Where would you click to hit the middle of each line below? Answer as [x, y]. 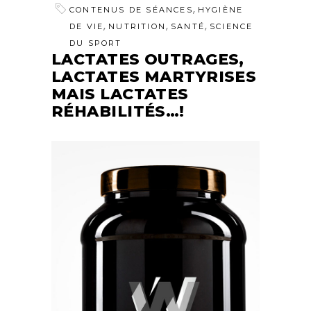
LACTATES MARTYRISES [154, 76]
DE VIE [87, 26]
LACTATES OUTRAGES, [148, 59]
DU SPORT [96, 43]
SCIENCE [232, 26]
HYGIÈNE [220, 9]
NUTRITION [137, 26]
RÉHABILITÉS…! [118, 111]
